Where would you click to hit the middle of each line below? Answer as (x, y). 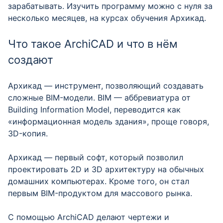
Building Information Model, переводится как (94, 110)
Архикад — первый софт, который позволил (96, 157)
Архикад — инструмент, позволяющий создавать (106, 86)
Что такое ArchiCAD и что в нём (93, 44)
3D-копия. (28, 133)
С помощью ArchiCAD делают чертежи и (89, 217)
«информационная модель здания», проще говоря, (109, 121)
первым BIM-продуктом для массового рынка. (100, 193)
